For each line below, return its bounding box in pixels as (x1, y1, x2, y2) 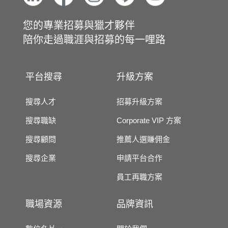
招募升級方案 (117, 97, 162, 106)
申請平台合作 (117, 154, 162, 162)
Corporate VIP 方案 (117, 116, 181, 125)
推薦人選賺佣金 (117, 135, 170, 144)
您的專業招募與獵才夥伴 (23, 20, 135, 31)
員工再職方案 (117, 173, 162, 181)
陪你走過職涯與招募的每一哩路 (23, 34, 165, 45)
